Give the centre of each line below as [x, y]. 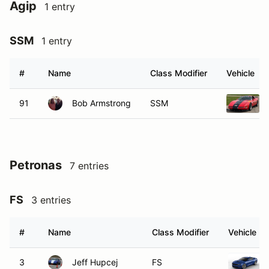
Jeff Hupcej [95, 262]
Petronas [36, 165]
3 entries [51, 200]
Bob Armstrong [101, 103]
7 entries [89, 166]
